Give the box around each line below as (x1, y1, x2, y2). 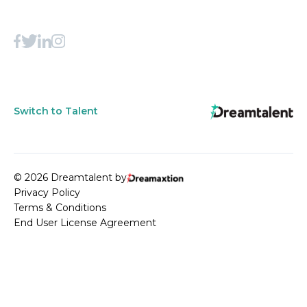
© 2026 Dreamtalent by (14, 171, 127, 184)
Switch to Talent (14, 105, 98, 118)
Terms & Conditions (14, 201, 106, 214)
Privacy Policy (14, 186, 80, 199)
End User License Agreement (14, 216, 156, 229)
